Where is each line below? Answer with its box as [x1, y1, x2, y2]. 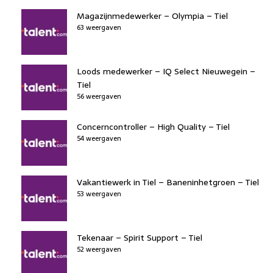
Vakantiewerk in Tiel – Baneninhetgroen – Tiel [77, 175, 259, 189]
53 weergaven [77, 188, 121, 199]
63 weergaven [77, 21, 121, 33]
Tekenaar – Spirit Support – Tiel [77, 230, 202, 244]
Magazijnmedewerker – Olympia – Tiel [77, 9, 228, 23]
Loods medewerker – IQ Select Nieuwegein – [77, 64, 255, 78]
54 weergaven [77, 132, 121, 144]
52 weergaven [77, 243, 121, 255]
